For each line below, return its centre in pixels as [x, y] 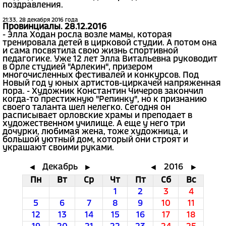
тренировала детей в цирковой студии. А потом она [110, 43]
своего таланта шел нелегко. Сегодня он [87, 107]
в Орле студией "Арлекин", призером [77, 67]
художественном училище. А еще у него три [94, 124]
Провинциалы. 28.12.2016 [54, 27]
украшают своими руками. [58, 148]
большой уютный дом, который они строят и [95, 140]
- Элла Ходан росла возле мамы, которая [87, 35]
